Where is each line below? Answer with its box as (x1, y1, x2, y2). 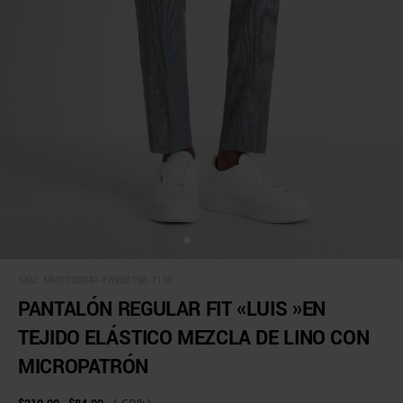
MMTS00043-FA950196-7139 (42, 273, 174, 287)
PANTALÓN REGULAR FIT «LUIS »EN (18, 295, 326, 324)
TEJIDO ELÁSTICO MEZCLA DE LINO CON (18, 324, 370, 353)
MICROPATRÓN (18, 353, 148, 381)
